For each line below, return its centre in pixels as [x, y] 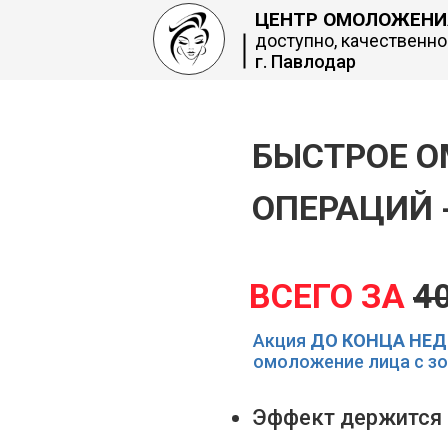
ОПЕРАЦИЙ [342, 208]
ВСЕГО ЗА [331, 296]
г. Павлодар [305, 61]
